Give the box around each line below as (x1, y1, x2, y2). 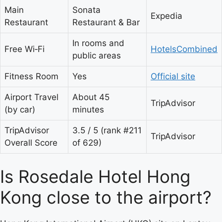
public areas (72, 50, 121, 60)
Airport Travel (4, 92, 58, 102)
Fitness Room (4, 71, 58, 81)
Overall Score (4, 137, 57, 148)
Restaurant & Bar (72, 17, 140, 27)
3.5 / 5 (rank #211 (72, 125, 142, 135)
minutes (72, 104, 104, 114)
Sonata (72, 4, 101, 15)
